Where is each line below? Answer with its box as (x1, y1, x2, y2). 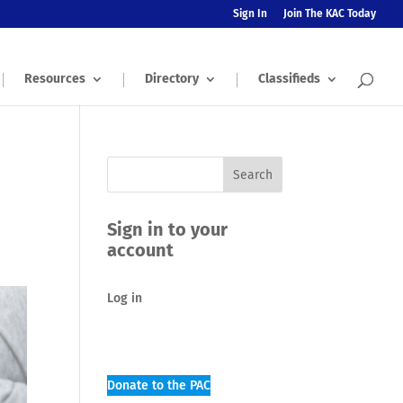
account (107, 239, 175, 261)
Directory (145, 71, 199, 86)
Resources (24, 71, 85, 86)
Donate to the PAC (107, 378, 211, 393)
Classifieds (258, 71, 320, 86)
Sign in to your (107, 219, 228, 240)
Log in (107, 291, 143, 306)
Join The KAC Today (283, 7, 376, 20)
